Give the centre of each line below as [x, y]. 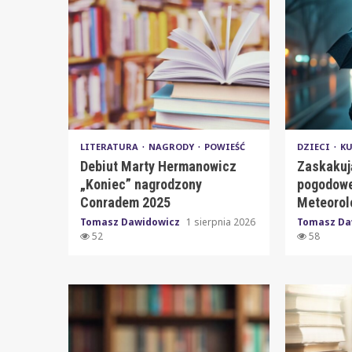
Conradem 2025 [125, 202]
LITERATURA [110, 146]
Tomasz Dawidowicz [131, 222]
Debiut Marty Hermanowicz [158, 166]
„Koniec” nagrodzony [141, 184]
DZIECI [315, 146]
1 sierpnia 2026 [221, 222]
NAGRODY [172, 146]
